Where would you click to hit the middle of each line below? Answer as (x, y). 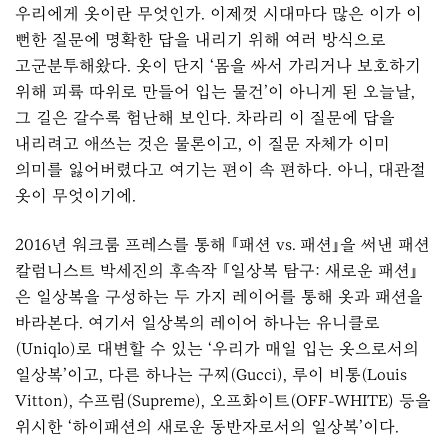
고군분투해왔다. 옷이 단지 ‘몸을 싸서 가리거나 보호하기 (218, 66)
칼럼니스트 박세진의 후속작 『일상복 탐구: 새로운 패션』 (216, 270)
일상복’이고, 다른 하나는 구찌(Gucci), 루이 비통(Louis (211, 374)
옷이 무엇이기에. (75, 196)
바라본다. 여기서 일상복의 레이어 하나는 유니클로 (197, 322)
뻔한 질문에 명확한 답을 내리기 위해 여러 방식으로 (200, 40)
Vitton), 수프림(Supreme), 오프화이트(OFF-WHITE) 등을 (223, 400)
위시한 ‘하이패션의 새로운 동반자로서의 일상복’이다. (207, 426)
